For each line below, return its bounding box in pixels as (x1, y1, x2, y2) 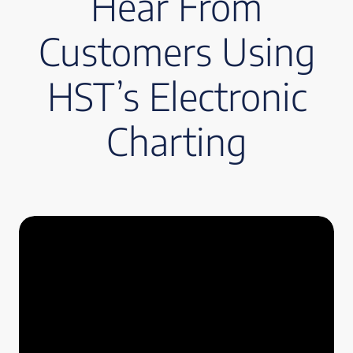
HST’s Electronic (46, 72, 307, 120)
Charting (106, 117, 247, 165)
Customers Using (38, 28, 315, 75)
